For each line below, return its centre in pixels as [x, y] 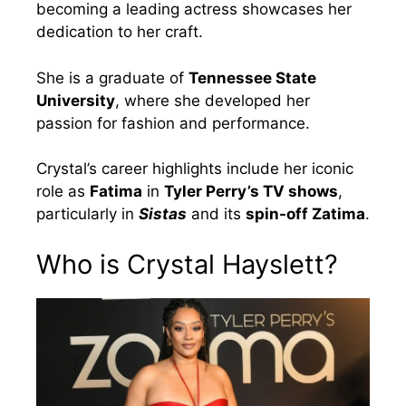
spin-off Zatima [305, 214]
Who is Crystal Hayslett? [187, 264]
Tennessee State [252, 77]
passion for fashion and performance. [173, 123]
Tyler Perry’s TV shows [251, 192]
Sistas [163, 214]
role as [63, 192]
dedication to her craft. [120, 32]
